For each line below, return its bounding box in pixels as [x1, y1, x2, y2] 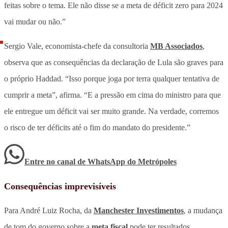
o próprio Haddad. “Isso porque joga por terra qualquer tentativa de [4, 74, 219, 83]
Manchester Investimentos [94, 206, 184, 215]
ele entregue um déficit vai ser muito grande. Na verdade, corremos [4, 106, 219, 116]
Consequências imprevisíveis [4, 181, 116, 191]
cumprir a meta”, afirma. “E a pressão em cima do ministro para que [4, 90, 221, 99]
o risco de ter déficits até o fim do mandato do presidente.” [4, 123, 190, 132]
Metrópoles [138, 157, 177, 166]
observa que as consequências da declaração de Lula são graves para [4, 58, 223, 67]
